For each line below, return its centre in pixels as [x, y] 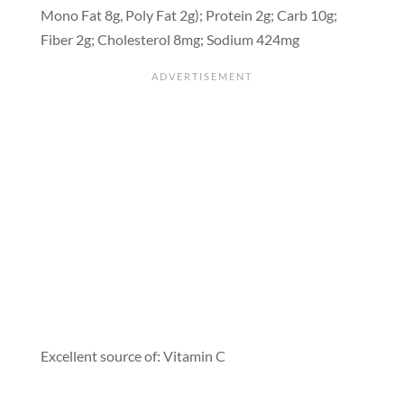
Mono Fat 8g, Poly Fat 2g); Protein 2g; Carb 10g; [188, 14]
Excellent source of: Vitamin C [133, 355]
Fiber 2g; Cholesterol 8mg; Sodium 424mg [170, 39]
